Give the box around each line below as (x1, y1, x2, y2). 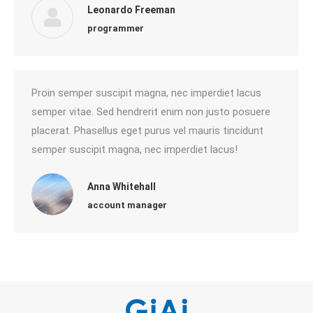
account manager (87, 199, 167, 210)
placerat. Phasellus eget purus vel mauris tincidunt (31, 124, 263, 137)
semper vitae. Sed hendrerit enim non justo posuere (31, 105, 270, 118)
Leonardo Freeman (87, 3, 175, 15)
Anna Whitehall (87, 180, 156, 192)
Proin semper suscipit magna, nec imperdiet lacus (31, 87, 261, 99)
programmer (87, 22, 144, 34)
